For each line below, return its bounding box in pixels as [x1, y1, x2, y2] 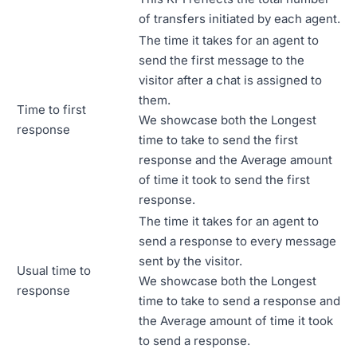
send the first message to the [139, 52, 304, 68]
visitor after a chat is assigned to [139, 72, 322, 88]
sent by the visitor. [139, 253, 242, 269]
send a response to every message [139, 233, 336, 249]
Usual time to [17, 262, 91, 278]
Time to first [17, 101, 86, 117]
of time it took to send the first [139, 171, 310, 187]
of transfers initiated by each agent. [139, 10, 340, 26]
